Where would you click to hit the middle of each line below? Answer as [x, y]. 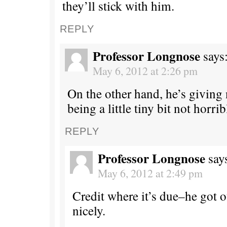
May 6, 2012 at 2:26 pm [145, 71]
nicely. [89, 211]
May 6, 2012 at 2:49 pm [150, 173]
